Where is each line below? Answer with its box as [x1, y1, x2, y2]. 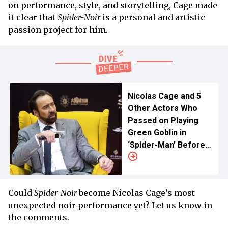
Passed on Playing [127, 115, 198, 125]
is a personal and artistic [100, 12, 205, 22]
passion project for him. [8, 24, 112, 35]
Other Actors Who [127, 103, 197, 113]
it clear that [8, 12, 58, 22]
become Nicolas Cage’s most [77, 187, 195, 198]
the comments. [8, 212, 69, 222]
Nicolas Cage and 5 [127, 91, 201, 101]
